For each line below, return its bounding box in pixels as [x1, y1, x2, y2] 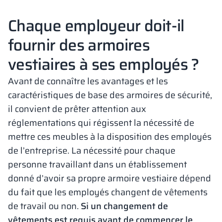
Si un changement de [81, 199, 168, 213]
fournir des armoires [8, 33, 150, 57]
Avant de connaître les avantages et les [8, 74, 168, 88]
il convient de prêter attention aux [8, 102, 146, 116]
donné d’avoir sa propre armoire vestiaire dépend [8, 171, 211, 185]
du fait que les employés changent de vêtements [8, 185, 208, 199]
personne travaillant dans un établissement [8, 158, 187, 171]
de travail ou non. [8, 199, 81, 213]
